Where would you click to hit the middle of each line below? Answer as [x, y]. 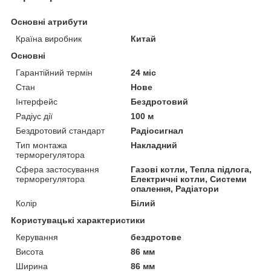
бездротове [156, 237]
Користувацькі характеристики [78, 220]
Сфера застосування [57, 169]
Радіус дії [34, 116]
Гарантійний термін [54, 72]
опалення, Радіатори [175, 188]
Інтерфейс [37, 101]
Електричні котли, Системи [189, 179]
